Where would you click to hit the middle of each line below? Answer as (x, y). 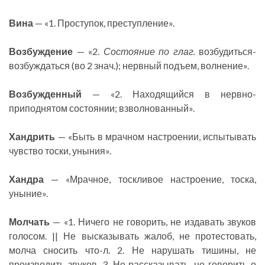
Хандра (26, 179)
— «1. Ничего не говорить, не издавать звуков (153, 222)
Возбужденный (45, 94)
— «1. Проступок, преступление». (104, 23)
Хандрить (32, 137)
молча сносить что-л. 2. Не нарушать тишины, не (132, 250)
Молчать (29, 222)
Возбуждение (41, 51)
